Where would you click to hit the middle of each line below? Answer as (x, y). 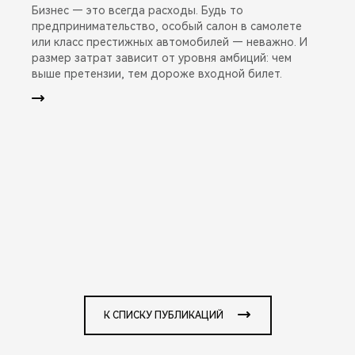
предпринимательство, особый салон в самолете (167, 26)
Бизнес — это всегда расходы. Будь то (137, 10)
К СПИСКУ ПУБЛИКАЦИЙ (163, 315)
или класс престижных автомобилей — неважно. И (170, 42)
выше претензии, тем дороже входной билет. (157, 73)
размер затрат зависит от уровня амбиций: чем (162, 57)
